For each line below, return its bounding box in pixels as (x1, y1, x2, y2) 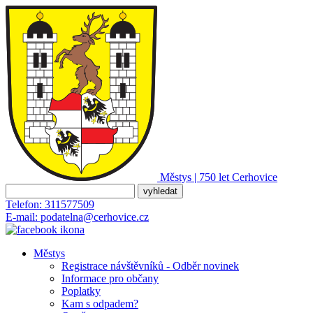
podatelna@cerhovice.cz (41, 211, 149, 223)
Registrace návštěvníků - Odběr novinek (61, 260, 239, 272)
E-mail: (6, 211, 38, 223)
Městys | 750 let (160, 171, 229, 183)
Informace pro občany (61, 272, 159, 284)
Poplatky (61, 285, 101, 297)
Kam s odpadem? (61, 298, 138, 310)
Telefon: (6, 198, 42, 210)
